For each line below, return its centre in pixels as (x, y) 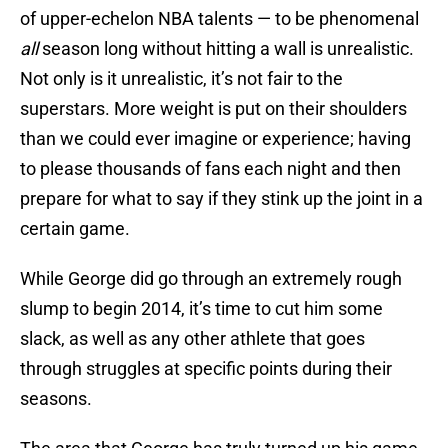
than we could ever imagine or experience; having (215, 139)
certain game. (75, 229)
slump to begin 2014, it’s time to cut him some (201, 309)
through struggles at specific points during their (206, 369)
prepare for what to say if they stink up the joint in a (221, 199)
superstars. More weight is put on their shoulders (213, 109)
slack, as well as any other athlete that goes (192, 339)
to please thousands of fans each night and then (210, 169)
